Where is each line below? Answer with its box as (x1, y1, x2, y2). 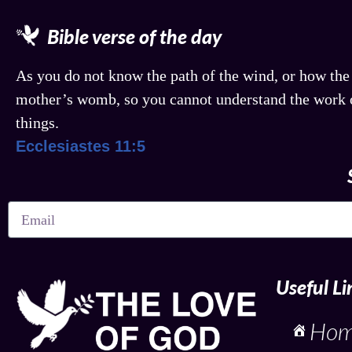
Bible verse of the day (47, 24, 222, 48)
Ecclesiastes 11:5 (16, 137, 145, 155)
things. (16, 114, 59, 131)
